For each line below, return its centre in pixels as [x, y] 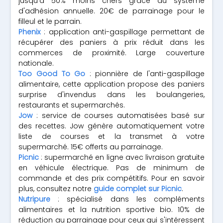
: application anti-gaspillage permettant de [122, 32]
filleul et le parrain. [50, 21]
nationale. [36, 63]
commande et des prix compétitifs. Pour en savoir [111, 178]
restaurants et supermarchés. [72, 105]
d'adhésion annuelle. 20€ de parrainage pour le [111, 11]
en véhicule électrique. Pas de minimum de [111, 168]
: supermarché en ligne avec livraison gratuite [122, 157]
